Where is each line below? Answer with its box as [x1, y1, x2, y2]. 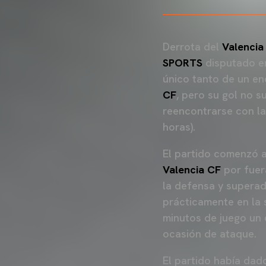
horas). [163, 120, 195, 134]
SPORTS [163, 56, 202, 69]
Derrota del [163, 40, 222, 53]
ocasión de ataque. [163, 227, 256, 240]
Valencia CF [163, 163, 221, 176]
